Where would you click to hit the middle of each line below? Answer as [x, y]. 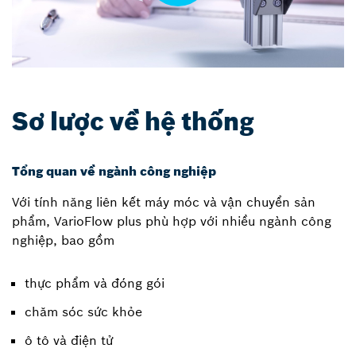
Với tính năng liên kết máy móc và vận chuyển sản [164, 202]
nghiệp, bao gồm [63, 240]
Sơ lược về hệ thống [133, 122]
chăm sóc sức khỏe [83, 312]
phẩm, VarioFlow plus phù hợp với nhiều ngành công [172, 221]
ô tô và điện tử [69, 341]
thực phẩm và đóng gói [95, 283]
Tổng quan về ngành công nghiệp [114, 171]
